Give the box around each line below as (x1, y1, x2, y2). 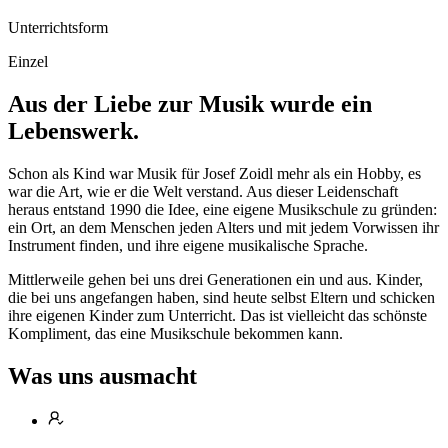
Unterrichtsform (8, 19, 108, 37)
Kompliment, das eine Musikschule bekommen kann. (8, 324, 343, 342)
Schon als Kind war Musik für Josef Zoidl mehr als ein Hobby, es (8, 164, 421, 182)
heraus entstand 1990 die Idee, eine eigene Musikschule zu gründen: (8, 200, 437, 218)
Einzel (8, 53, 48, 71)
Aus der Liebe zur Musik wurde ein (8, 91, 372, 118)
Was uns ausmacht (8, 362, 197, 389)
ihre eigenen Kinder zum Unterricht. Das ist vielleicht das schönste (8, 306, 427, 324)
